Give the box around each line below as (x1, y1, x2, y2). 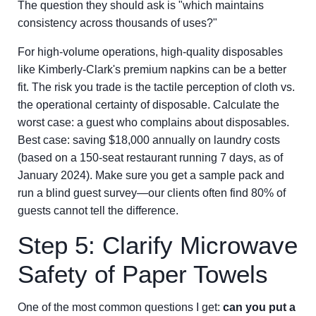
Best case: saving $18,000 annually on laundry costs (18, 134, 280, 146)
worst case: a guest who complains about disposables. (18, 116, 289, 128)
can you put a (223, 301, 296, 313)
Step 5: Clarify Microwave (18, 231, 298, 259)
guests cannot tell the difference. (18, 205, 178, 217)
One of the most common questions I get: (18, 301, 223, 313)
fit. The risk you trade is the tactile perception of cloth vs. (18, 81, 295, 93)
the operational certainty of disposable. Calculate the (18, 99, 279, 111)
